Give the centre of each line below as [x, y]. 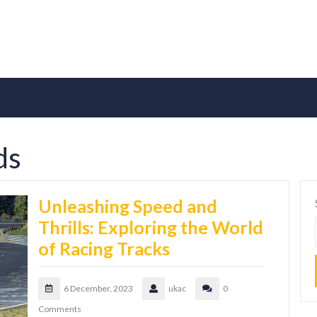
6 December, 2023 [98, 289]
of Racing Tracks [104, 249]
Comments [60, 309]
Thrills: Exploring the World [151, 227]
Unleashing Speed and [128, 206]
